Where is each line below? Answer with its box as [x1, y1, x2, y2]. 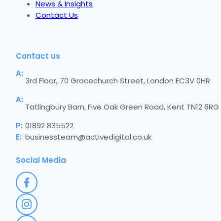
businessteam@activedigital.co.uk [25, 131, 152, 142]
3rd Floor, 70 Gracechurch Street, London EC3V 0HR [25, 75, 211, 86]
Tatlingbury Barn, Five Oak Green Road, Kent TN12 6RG [25, 101, 220, 112]
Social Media [15, 155, 66, 166]
